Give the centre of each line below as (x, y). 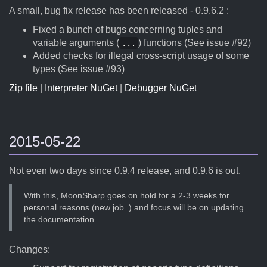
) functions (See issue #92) (195, 43)
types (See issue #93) (79, 69)
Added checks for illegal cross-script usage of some (141, 56)
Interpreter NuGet (81, 88)
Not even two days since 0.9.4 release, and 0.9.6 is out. (125, 171)
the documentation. (60, 219)
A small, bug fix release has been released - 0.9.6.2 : (119, 10)
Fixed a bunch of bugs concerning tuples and (128, 30)
